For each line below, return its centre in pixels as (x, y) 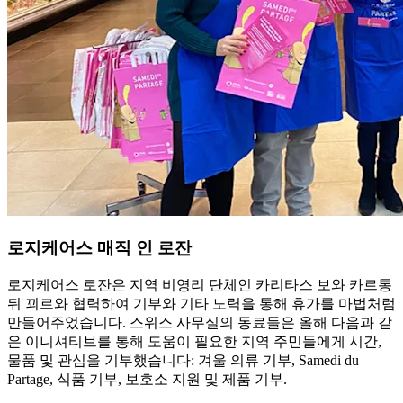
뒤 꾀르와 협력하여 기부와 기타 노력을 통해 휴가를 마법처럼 (201, 304)
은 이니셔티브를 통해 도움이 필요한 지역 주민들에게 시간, (194, 342)
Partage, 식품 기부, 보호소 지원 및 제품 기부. (147, 380)
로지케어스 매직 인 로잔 (99, 247)
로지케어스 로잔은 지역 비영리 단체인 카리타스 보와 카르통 (200, 285)
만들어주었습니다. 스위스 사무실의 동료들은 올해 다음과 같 (200, 323)
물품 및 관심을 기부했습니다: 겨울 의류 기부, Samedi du (183, 361)
